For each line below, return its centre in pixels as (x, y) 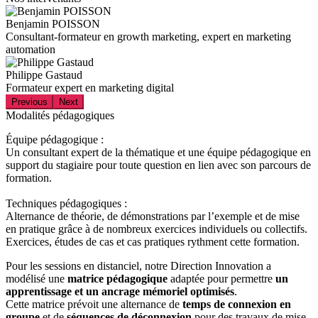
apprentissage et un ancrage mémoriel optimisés (120, 291)
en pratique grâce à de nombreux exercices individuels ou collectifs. (157, 229)
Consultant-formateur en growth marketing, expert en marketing (148, 36)
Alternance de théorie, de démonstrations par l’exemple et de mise (153, 216)
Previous (29, 102)
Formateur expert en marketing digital (90, 87)
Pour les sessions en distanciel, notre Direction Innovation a (138, 265)
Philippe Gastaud (44, 75)
